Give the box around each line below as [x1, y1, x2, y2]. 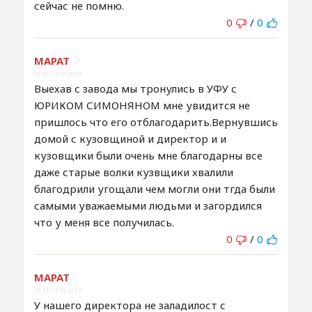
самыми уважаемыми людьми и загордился [33, 198, 262, 212]
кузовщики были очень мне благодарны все [33, 148, 263, 162]
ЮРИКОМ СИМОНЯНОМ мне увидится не [33, 97, 250, 112]
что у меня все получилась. [33, 214, 174, 229]
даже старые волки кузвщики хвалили [33, 164, 233, 179]
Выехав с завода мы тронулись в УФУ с [33, 81, 237, 95]
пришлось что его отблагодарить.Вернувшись [33, 114, 278, 129]
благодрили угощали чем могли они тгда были [33, 181, 275, 196]
